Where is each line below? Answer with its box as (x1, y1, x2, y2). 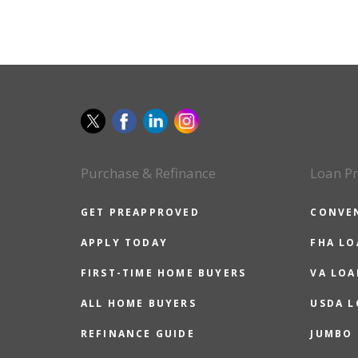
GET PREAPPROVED (80, 205, 200, 219)
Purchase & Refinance (80, 163, 216, 182)
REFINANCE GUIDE (80, 326, 195, 340)
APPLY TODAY (80, 235, 168, 249)
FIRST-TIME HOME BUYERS (80, 265, 247, 280)
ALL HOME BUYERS (80, 296, 197, 310)
